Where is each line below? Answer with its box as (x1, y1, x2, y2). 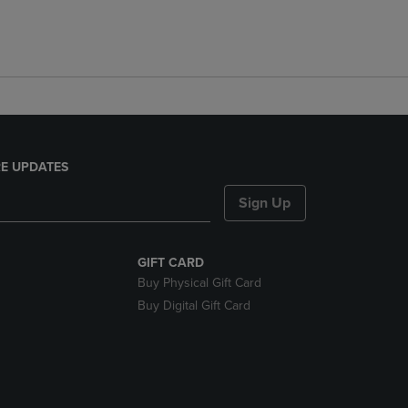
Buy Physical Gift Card (137, 275, 261, 291)
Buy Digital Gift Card (137, 298, 250, 313)
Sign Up (239, 194, 291, 212)
